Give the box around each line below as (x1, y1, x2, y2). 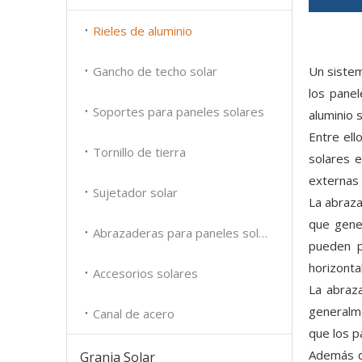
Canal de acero (93, 305, 175, 322)
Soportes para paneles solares (93, 103, 264, 120)
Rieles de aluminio (93, 23, 192, 39)
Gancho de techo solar (93, 63, 217, 79)
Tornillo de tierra (93, 144, 186, 160)
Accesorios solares (93, 265, 198, 281)
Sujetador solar (93, 184, 178, 200)
